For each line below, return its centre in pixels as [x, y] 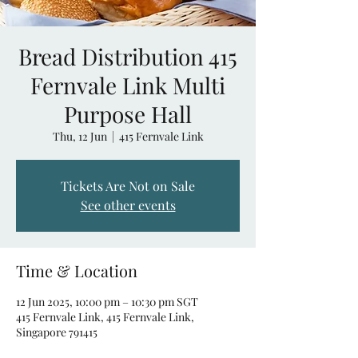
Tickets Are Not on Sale [128, 185]
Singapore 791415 [57, 332]
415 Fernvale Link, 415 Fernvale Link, [105, 316]
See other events [128, 205]
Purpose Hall [128, 113]
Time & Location [77, 270]
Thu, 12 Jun [80, 136]
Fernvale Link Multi [128, 85]
